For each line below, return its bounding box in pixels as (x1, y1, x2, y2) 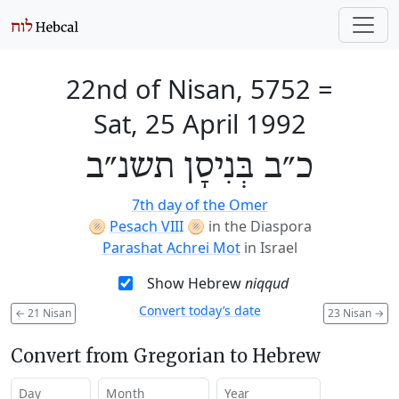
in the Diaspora (208, 216, 312, 236)
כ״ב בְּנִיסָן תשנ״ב (85, 146, 313, 189)
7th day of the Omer (131, 195, 268, 215)
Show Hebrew (146, 273, 245, 293)
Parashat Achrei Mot (102, 238, 240, 257)
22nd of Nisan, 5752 (66, 71, 311, 106)
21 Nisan (25, 305, 71, 321)
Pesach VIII (109, 216, 183, 236)
